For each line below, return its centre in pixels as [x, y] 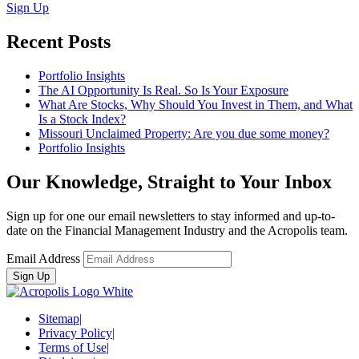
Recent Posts [58, 42]
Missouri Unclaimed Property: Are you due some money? [184, 134]
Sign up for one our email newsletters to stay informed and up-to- [171, 216]
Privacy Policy [75, 333]
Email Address [43, 259]
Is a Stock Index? [82, 119]
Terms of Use [73, 348]
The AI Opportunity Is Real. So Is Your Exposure [163, 91]
